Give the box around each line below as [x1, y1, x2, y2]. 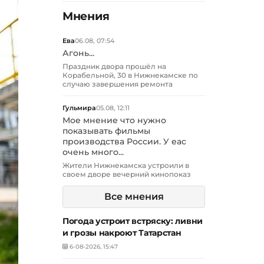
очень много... [62, 147, 124, 157]
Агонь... [62, 48, 94, 58]
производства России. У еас [62, 137, 186, 147]
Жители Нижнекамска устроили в [62, 161, 189, 170]
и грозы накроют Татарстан [62, 227, 181, 239]
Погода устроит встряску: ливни [62, 216, 203, 227]
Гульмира [62, 104, 96, 113]
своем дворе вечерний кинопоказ [62, 170, 191, 179]
